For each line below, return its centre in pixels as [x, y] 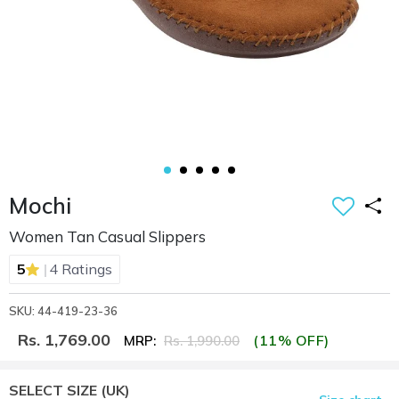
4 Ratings [81, 269]
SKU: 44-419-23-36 [63, 310]
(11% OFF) [291, 340]
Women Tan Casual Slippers [107, 236]
